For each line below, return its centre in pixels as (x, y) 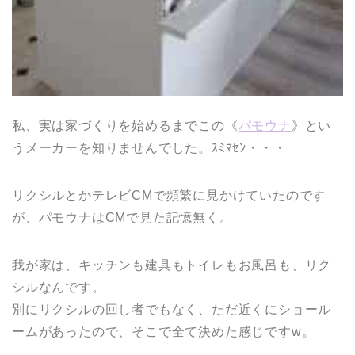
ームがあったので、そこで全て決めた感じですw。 (164, 332)
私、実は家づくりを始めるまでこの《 (125, 126)
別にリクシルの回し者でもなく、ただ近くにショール (172, 310)
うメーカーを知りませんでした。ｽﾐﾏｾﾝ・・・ (149, 148)
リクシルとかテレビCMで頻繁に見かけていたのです (169, 196)
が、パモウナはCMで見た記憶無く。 (122, 218)
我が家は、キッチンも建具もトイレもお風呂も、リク (172, 265)
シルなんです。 (59, 288)
